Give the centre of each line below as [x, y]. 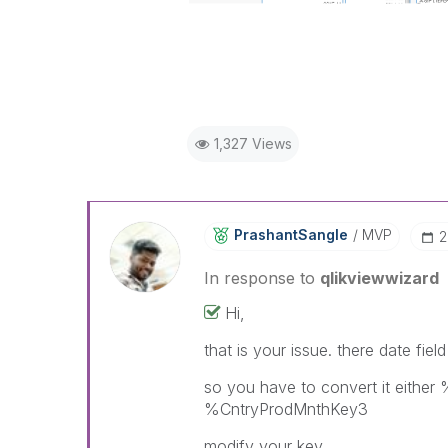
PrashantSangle [290, 234]
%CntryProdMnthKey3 [285, 409]
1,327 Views [252, 143]
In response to [261, 278]
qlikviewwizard [379, 278]
